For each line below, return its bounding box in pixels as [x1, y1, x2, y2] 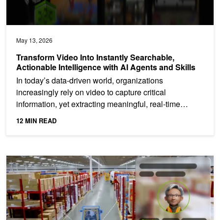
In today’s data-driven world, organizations [16, 74, 163, 86]
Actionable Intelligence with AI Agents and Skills [16, 61, 197, 73]
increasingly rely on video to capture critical [16, 86, 166, 98]
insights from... [16, 110, 66, 121]
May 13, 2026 [16, 35, 53, 44]
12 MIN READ [16, 115, 56, 125]
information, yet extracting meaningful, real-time [16, 98, 180, 110]
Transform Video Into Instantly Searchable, [16, 51, 174, 63]
